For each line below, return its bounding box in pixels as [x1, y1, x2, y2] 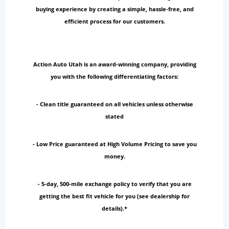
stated [105, 112, 124, 121]
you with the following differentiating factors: [51, 73, 178, 81]
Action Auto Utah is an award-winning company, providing [33, 60, 196, 68]
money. [104, 152, 125, 161]
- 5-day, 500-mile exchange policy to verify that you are [37, 180, 192, 188]
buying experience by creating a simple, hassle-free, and [35, 5, 194, 13]
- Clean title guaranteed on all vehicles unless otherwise [36, 100, 193, 108]
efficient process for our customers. [64, 17, 165, 26]
